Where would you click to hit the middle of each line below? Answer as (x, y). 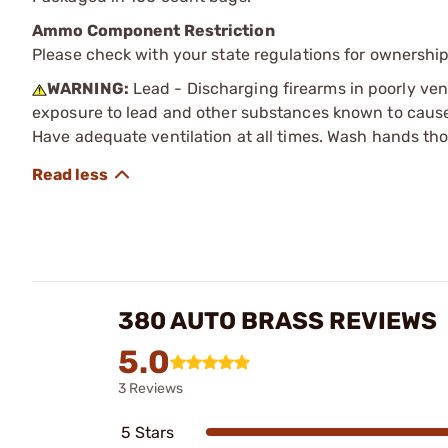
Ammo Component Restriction (153, 30)
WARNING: (88, 88)
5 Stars (147, 432)
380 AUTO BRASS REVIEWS (277, 320)
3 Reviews (150, 388)
